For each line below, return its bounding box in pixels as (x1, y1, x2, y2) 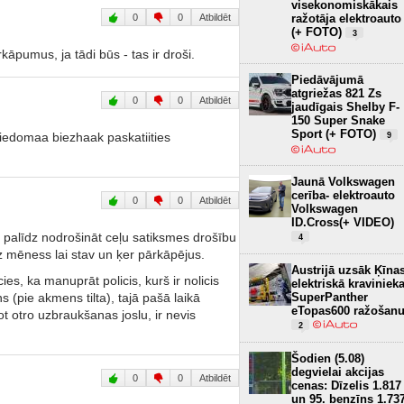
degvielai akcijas (291, 364, 384, 379)
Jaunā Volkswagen (291, 174, 395, 188)
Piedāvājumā (291, 72, 363, 87)
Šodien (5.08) (291, 351, 364, 365)
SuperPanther (291, 289, 368, 304)
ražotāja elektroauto (291, 11, 401, 25)
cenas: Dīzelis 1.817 (291, 378, 401, 392)
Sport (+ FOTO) (291, 126, 380, 141)
